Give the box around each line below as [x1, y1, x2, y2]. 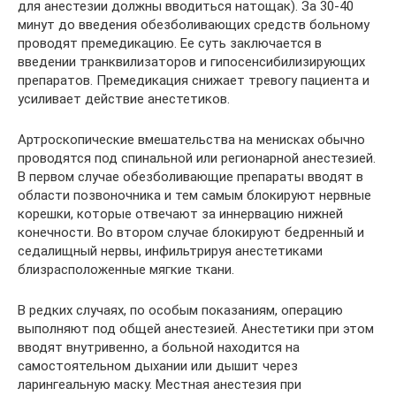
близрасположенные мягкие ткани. [18, 262, 234, 278]
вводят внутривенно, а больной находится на [18, 339, 300, 355]
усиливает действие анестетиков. [18, 91, 230, 107]
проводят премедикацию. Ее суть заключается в [18, 35, 322, 51]
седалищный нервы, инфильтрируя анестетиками [18, 243, 323, 259]
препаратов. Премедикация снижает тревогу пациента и [18, 72, 369, 88]
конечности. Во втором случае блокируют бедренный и [18, 225, 364, 240]
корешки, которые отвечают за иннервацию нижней [18, 206, 343, 222]
